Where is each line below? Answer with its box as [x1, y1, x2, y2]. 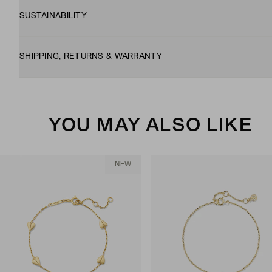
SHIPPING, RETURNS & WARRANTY [19, 52, 162, 61]
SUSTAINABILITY [19, 12, 87, 20]
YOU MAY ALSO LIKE [49, 117, 253, 135]
